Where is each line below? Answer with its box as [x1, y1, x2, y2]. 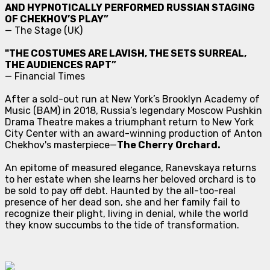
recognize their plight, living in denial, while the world [5, 207, 248, 219]
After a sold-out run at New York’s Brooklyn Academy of [5, 93, 260, 105]
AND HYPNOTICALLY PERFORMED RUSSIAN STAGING [5, 1, 255, 13]
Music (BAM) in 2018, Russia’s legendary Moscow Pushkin [5, 104, 262, 116]
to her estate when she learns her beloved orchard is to [5, 173, 256, 185]
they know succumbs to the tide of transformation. [5, 219, 239, 231]
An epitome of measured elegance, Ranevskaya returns [5, 162, 256, 174]
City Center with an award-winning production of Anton [5, 127, 262, 139]
